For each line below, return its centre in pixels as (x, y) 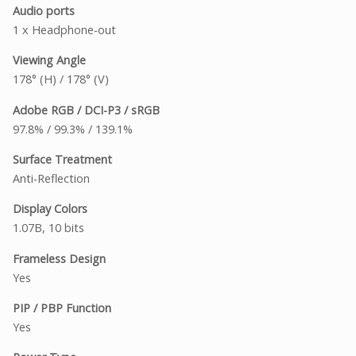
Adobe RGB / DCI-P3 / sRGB (86, 110)
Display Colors (50, 209)
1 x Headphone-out (64, 29)
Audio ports (44, 10)
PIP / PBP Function (62, 308)
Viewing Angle (49, 60)
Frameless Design (59, 258)
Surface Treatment (62, 159)
